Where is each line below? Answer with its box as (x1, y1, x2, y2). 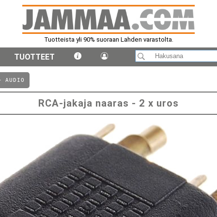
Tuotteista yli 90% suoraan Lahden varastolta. (44, 36, 173, 43)
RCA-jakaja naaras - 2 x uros (38, 97, 179, 109)
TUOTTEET (14, 52, 55, 62)
